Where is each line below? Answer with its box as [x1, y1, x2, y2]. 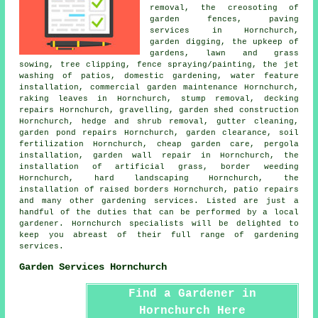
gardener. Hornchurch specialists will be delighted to [19, 219, 299, 228]
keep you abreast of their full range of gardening [19, 230, 299, 239]
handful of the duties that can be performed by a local [19, 207, 299, 216]
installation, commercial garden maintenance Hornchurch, [19, 82, 299, 92]
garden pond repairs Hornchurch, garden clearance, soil [19, 128, 299, 137]
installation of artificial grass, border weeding [19, 162, 299, 171]
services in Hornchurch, [150, 26, 299, 35]
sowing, [19, 60, 60, 69]
